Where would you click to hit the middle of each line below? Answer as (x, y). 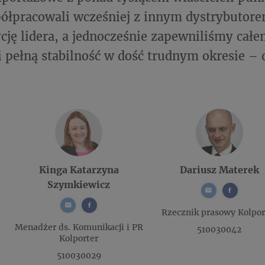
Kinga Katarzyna (79, 169)
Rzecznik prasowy (199, 212)
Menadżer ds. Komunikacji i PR (79, 227)
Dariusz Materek (219, 169)
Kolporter (79, 238)
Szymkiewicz (79, 184)
